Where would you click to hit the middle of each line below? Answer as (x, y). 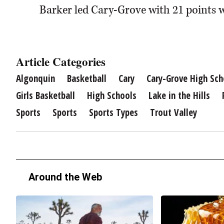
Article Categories (61, 61)
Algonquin (35, 78)
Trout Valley (173, 112)
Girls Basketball (45, 95)
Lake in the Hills (179, 95)
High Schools (112, 95)
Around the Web (65, 177)
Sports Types (113, 112)
